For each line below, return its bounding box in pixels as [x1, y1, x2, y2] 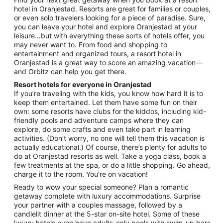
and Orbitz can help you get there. [14, 67, 126, 76]
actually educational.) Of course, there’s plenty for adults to [14, 142, 207, 151]
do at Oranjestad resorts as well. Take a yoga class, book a [14, 151, 206, 160]
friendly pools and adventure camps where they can [14, 115, 184, 124]
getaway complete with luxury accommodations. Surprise [14, 191, 201, 200]
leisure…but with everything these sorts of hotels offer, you [14, 31, 205, 40]
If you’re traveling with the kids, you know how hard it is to [14, 89, 203, 98]
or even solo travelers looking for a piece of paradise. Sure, [14, 13, 206, 22]
